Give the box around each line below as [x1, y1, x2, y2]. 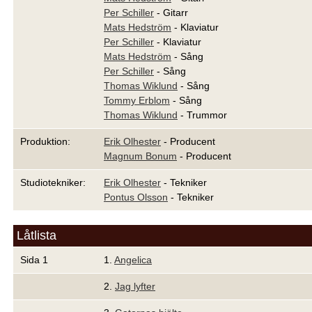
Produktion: [20, 136, 70, 147]
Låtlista [17, 228, 56, 242]
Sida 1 [20, 254, 48, 265]
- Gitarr [154, 7, 188, 18]
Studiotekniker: [20, 177, 86, 188]
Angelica [114, 254, 152, 265]
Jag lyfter [115, 281, 155, 292]
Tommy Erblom [104, 95, 170, 106]
